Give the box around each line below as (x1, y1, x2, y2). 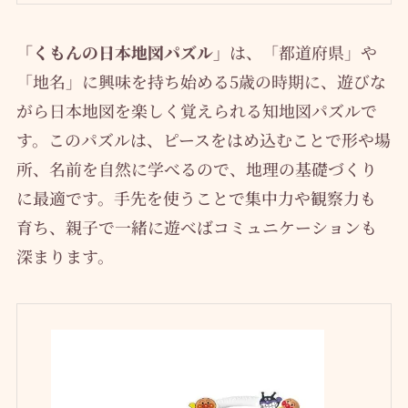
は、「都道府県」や (229, 39, 377, 64)
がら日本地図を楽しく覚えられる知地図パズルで (15, 97, 377, 122)
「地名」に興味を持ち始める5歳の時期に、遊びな (15, 68, 386, 93)
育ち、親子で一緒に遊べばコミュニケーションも (15, 214, 377, 239)
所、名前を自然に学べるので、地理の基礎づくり (15, 156, 377, 180)
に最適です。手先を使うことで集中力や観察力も (15, 185, 376, 209)
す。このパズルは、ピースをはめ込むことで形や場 (15, 127, 391, 151)
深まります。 (15, 243, 114, 268)
